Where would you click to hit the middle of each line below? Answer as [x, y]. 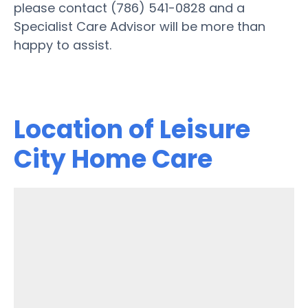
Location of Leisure [132, 129]
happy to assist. [63, 45]
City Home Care [113, 159]
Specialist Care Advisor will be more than [140, 26]
